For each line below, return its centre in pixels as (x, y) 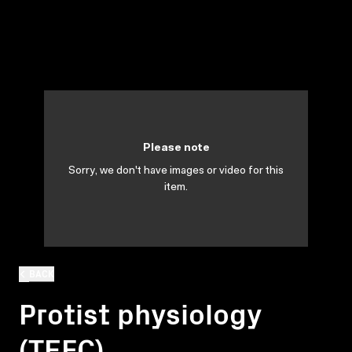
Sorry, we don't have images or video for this (176, 171)
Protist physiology (140, 312)
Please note (176, 148)
